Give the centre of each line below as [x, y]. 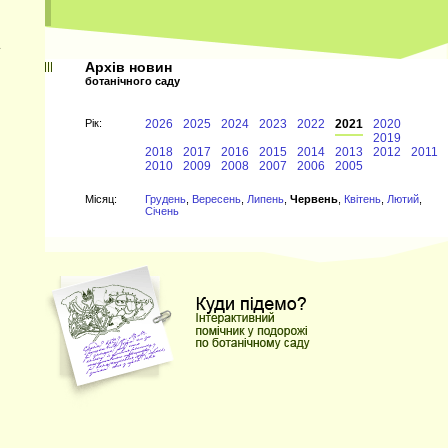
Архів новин [128, 67]
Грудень [165, 199]
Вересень [216, 199]
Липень [265, 199]
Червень [314, 199]
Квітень [362, 199]
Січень [162, 211]
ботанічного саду [132, 81]
